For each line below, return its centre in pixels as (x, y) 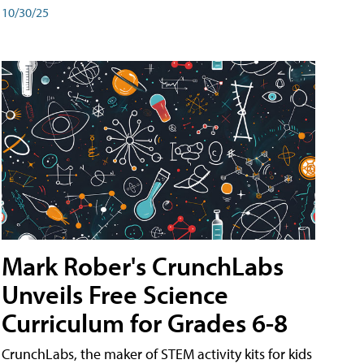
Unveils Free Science (115, 295)
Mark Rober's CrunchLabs (143, 266)
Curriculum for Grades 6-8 (145, 323)
